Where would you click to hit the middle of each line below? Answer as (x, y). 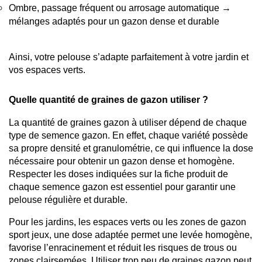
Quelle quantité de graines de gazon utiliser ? (108, 100)
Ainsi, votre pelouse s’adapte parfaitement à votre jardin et (129, 57)
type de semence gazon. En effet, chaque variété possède (128, 136)
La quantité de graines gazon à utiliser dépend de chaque (128, 123)
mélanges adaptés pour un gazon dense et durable (114, 22)
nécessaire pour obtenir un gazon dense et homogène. (122, 161)
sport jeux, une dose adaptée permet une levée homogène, (130, 235)
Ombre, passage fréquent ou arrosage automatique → (120, 8)
